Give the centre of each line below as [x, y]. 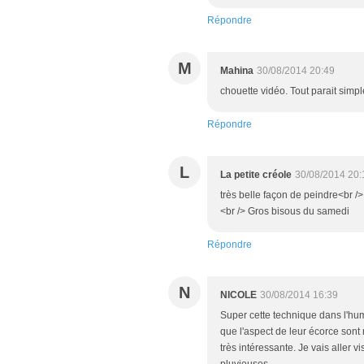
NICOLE [238, 295]
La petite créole [256, 175]
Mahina [237, 71]
